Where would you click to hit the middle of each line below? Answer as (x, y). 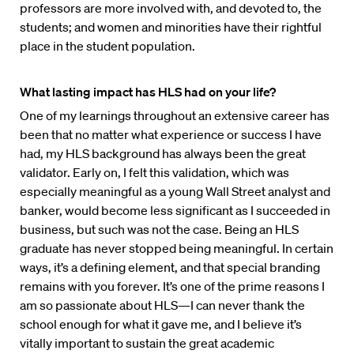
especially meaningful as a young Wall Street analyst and (175, 192)
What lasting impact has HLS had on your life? (148, 92)
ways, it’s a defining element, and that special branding (170, 267)
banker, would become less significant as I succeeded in (175, 211)
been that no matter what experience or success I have (171, 135)
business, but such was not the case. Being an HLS (159, 230)
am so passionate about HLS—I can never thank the (162, 305)
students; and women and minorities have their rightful (171, 27)
